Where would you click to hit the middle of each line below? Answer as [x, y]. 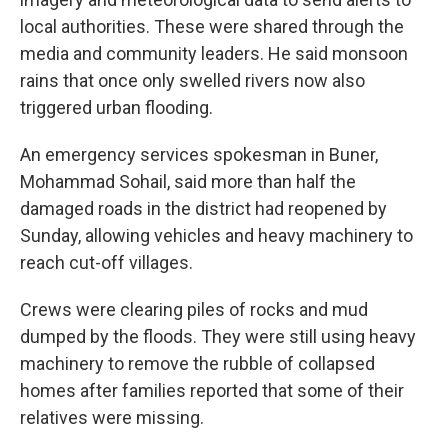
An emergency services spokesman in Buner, [199, 154]
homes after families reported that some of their [212, 390]
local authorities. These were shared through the [212, 26]
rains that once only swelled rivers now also [192, 80]
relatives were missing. [112, 417]
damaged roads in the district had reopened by [203, 208]
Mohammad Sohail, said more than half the [188, 181]
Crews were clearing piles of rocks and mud [194, 309]
